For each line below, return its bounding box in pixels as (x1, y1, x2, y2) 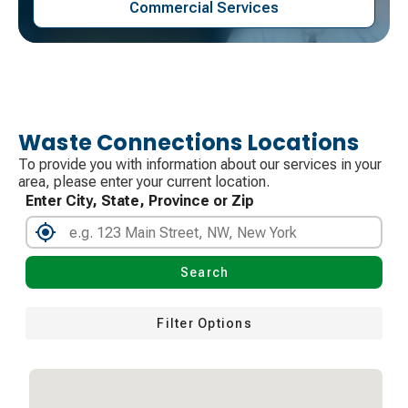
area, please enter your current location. (18, 173, 270, 191)
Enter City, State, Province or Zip (25, 192, 254, 210)
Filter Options (157, 316, 252, 331)
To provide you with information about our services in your (18, 156, 382, 174)
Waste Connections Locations (18, 127, 360, 158)
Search (179, 265, 229, 280)
